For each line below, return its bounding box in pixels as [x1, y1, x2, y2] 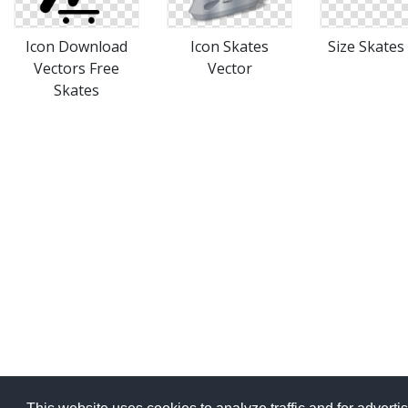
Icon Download [25, 36, 127, 56]
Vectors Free [34, 58, 119, 78]
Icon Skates [190, 36, 269, 56]
